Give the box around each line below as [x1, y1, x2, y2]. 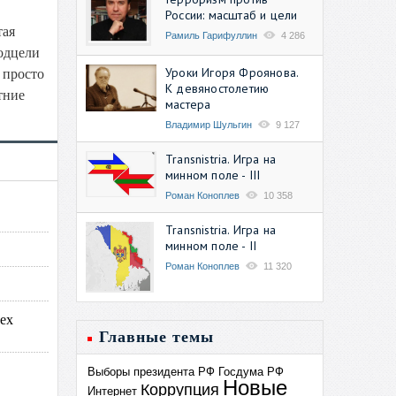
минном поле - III [165, 166, 261, 183]
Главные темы [99, 327, 214, 346]
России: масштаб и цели [165, 6, 298, 23]
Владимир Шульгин [165, 118, 252, 130]
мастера [165, 95, 211, 112]
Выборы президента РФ [88, 364, 215, 378]
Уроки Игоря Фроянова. [165, 64, 299, 80]
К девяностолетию [165, 80, 270, 96]
